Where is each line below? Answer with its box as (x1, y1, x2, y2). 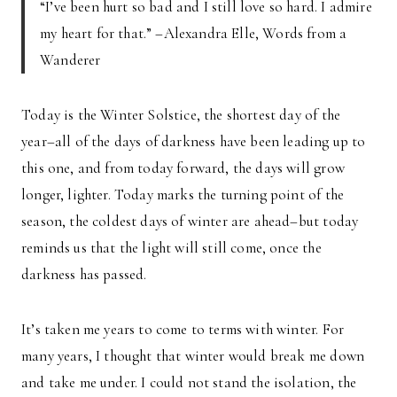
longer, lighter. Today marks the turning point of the (21, 185, 345, 205)
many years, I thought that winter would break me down (21, 346, 365, 366)
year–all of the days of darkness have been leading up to (21, 132, 366, 152)
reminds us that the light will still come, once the (21, 238, 322, 258)
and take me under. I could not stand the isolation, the (21, 373, 357, 393)
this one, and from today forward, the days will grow (21, 159, 345, 178)
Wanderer (40, 51, 101, 70)
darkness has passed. (21, 265, 147, 284)
